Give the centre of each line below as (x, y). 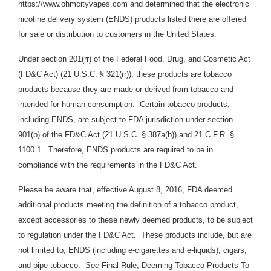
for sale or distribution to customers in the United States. (119, 34)
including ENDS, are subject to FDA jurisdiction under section (126, 120)
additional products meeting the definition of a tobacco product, (128, 205)
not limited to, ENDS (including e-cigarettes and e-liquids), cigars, (132, 250)
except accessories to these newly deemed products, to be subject (135, 220)
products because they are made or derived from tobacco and (126, 90)
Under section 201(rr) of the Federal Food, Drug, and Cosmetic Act (134, 59)
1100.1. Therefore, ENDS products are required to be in (116, 150)
